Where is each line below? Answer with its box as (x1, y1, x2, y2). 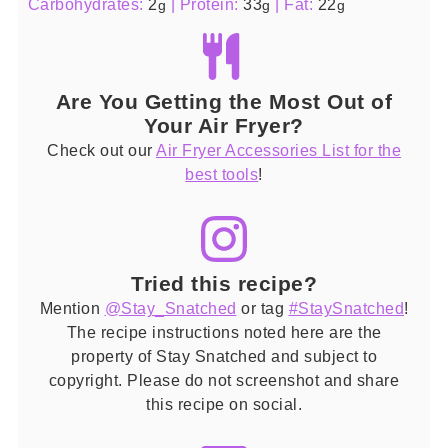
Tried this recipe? (131, 271, 317, 295)
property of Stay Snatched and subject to (71, 346, 377, 365)
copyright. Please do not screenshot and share (48, 370, 400, 389)
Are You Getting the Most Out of (55, 89, 393, 113)
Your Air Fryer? (144, 113, 304, 137)
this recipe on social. (146, 394, 302, 413)
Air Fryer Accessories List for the (156, 140, 401, 159)
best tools (185, 164, 259, 183)
